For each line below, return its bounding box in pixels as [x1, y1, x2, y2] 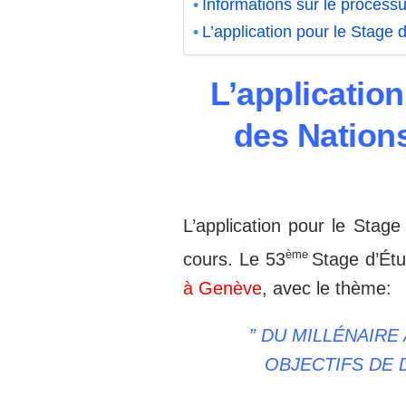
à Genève [183, 277, 262, 298]
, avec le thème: [262, 277, 391, 298]
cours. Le [183, 248, 266, 269]
